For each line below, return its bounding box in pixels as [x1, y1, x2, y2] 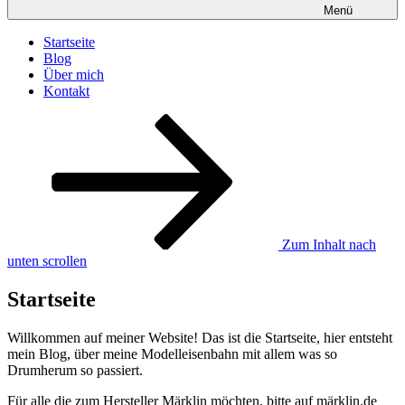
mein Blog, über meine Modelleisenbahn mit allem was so [7, 345, 337, 362]
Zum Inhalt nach [278, 236, 376, 252]
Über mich [43, 66, 104, 82]
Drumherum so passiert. [7, 362, 143, 378]
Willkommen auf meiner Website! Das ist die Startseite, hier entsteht [7, 329, 392, 345]
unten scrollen [7, 252, 87, 268]
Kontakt [43, 82, 89, 99]
